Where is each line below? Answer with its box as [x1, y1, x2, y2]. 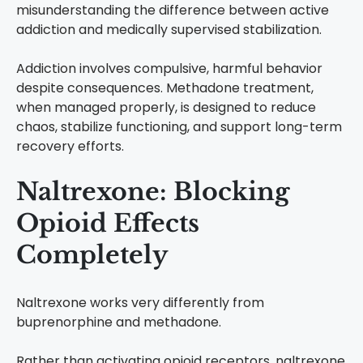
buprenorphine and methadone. [16, 313, 221, 332]
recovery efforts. [16, 137, 124, 156]
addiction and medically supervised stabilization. [16, 20, 322, 40]
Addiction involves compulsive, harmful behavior [16, 59, 322, 79]
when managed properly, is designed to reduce [16, 98, 316, 117]
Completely [16, 240, 168, 271]
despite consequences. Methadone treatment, [16, 79, 314, 98]
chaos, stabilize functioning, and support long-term [16, 117, 342, 137]
